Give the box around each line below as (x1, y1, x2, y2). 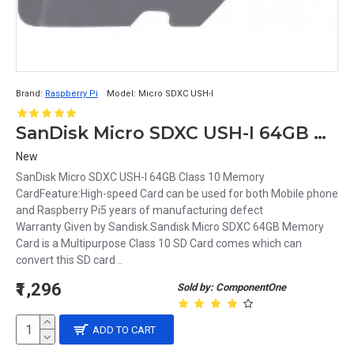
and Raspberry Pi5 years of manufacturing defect (16, 204, 263, 217)
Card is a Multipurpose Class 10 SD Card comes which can (16, 237, 302, 250)
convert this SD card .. (16, 254, 122, 266)
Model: (107, 88, 136, 99)
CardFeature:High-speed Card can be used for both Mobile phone (16, 187, 338, 200)
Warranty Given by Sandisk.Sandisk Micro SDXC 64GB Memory (16, 220, 324, 233)
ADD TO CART (92, 323, 156, 336)
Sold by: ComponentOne (177, 281, 286, 293)
